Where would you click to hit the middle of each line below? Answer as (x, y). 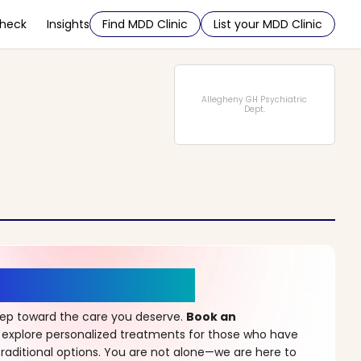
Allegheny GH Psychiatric (255, 100)
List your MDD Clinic (268, 24)
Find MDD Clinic (145, 24)
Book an (211, 317)
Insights (68, 24)
